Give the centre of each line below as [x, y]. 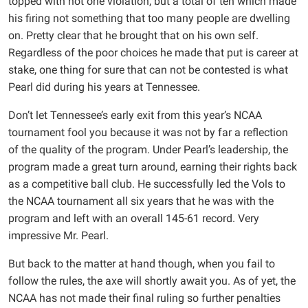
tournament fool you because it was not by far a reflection [148, 132]
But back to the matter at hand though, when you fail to [142, 263]
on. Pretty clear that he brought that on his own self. [133, 35]
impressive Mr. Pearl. [58, 235]
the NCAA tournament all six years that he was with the [141, 201]
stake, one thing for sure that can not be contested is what [148, 69]
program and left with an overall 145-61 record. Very [134, 218]
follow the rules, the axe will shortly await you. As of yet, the [152, 280]
